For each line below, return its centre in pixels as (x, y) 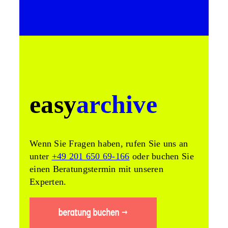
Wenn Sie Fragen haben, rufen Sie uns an (109, 144)
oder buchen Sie (162, 156)
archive (117, 105)
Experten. (48, 182)
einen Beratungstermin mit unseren (96, 169)
